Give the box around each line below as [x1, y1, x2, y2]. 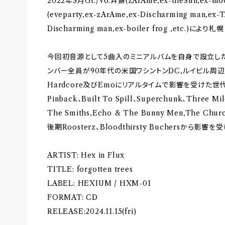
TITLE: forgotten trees [47, 165, 133, 174]
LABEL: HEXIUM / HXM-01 [47, 179, 151, 188]
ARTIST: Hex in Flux [47, 151, 125, 160]
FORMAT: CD [47, 193, 98, 202]
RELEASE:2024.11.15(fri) [47, 207, 137, 216]
